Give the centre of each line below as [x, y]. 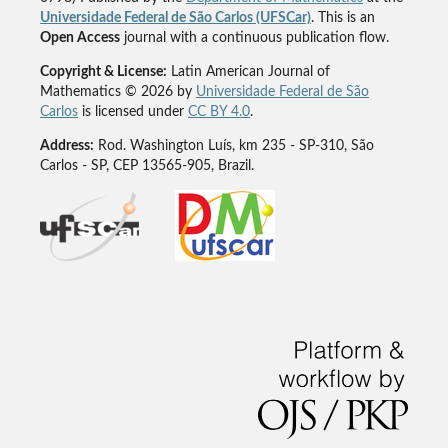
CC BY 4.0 [218, 112]
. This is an [342, 18]
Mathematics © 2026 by [117, 92]
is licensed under [132, 112]
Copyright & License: [103, 72]
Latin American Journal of [248, 72]
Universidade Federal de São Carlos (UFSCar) [175, 18]
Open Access [79, 38]
